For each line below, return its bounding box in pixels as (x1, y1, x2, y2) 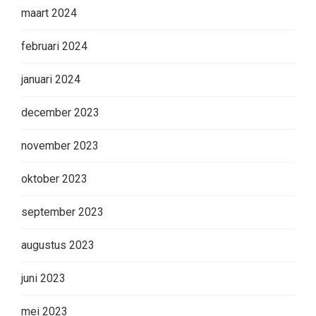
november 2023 (21, 139, 99, 153)
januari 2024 (21, 73, 80, 87)
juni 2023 (21, 272, 66, 286)
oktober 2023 (21, 172, 87, 186)
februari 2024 (21, 39, 87, 54)
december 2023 (21, 106, 99, 120)
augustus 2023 (21, 238, 95, 253)
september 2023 (21, 205, 104, 219)
